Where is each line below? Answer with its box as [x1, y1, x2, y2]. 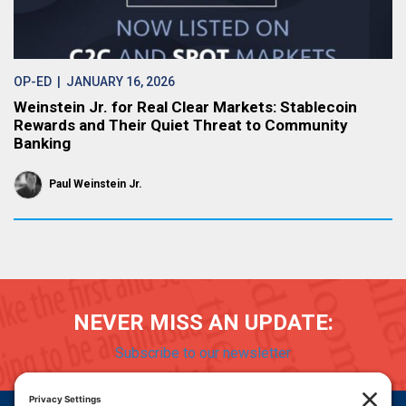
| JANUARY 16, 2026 [52, 74, 175, 89]
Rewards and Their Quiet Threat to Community [14, 116, 348, 134]
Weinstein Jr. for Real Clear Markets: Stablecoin [14, 98, 357, 116]
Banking [14, 134, 71, 152]
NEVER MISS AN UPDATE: [72, 310, 333, 335]
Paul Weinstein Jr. [49, 178, 142, 190]
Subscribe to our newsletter [115, 344, 291, 362]
